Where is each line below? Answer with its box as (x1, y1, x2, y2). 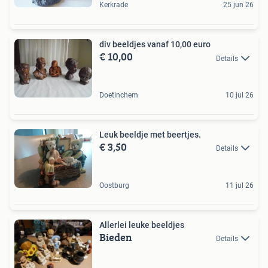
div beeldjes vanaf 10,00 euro (99, 39, 211, 50)
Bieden (99, 229, 132, 245)
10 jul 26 (226, 91, 254, 100)
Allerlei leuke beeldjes (99, 220, 184, 230)
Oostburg (99, 181, 129, 190)
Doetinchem (99, 91, 138, 100)
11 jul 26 (226, 181, 254, 190)
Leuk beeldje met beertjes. (99, 130, 201, 140)
